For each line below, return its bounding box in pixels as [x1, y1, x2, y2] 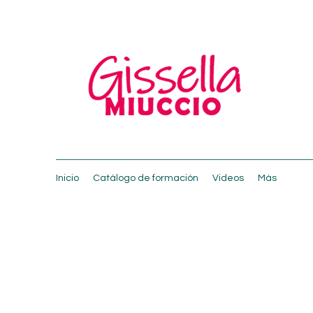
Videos [212, 173, 244, 183]
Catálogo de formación [93, 173, 198, 183]
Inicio [56, 173, 79, 183]
